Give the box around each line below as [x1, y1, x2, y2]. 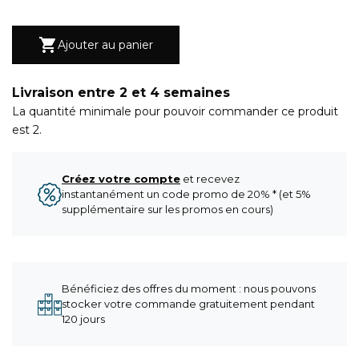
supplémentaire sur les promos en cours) [62, 203, 273, 216]
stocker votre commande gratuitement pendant [62, 297, 315, 310]
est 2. [12, 123, 42, 137]
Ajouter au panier [58, 37, 153, 52]
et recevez [180, 172, 240, 185]
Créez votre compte [62, 172, 180, 185]
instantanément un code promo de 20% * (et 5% [62, 188, 311, 200]
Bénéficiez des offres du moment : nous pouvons [62, 282, 316, 295]
